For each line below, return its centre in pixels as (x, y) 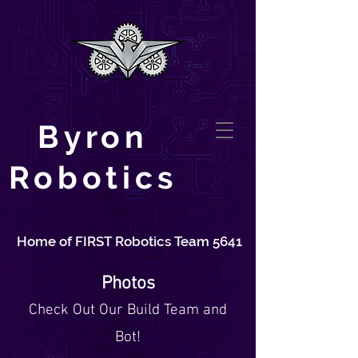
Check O (56, 310)
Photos (128, 284)
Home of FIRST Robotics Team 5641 (128, 241)
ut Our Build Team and (155, 310)
